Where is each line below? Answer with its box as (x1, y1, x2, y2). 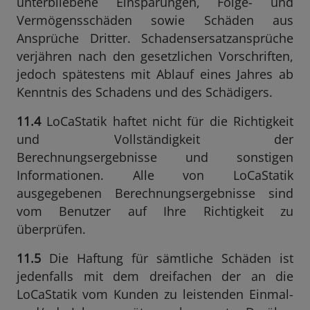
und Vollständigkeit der (17, 131, 293, 147)
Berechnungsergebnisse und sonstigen (17, 149, 293, 165)
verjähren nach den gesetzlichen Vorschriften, (17, 48, 293, 64)
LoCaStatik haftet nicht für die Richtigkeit (41, 113, 293, 129)
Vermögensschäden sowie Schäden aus (17, 12, 293, 28)
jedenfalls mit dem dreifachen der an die (17, 268, 293, 284)
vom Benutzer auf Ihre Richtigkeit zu (17, 203, 293, 219)
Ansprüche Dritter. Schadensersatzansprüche (17, 30, 293, 46)
